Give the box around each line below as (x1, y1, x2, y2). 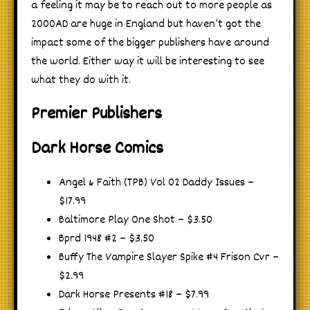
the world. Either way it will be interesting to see (31, 53, 264, 71)
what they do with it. (31, 72, 131, 90)
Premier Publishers (31, 101, 162, 129)
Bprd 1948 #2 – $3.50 (59, 230, 154, 248)
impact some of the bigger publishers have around (31, 35, 269, 53)
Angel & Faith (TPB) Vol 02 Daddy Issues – (59, 174, 254, 192)
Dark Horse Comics (31, 135, 163, 163)
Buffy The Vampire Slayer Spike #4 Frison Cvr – (59, 249, 279, 267)
